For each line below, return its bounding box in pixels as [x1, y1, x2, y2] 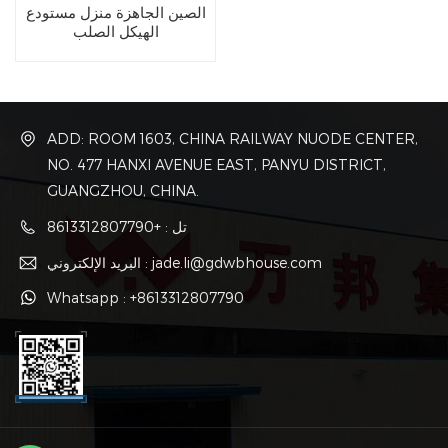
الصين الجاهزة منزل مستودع [25, 2, 206, 22]
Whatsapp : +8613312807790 [47, 289, 244, 307]
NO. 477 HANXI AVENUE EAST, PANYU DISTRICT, [47, 156, 386, 174]
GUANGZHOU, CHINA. [47, 182, 199, 200]
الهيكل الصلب [72, 21, 159, 41]
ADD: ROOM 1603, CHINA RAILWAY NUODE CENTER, [47, 130, 418, 148]
